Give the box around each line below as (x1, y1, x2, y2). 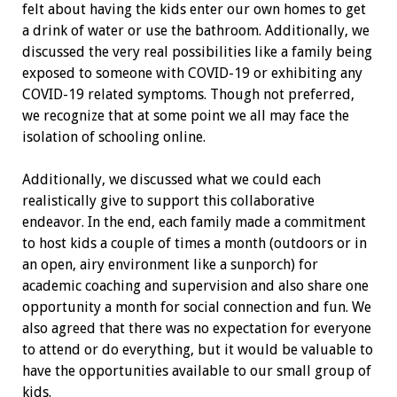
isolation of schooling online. (21, 128, 209, 145)
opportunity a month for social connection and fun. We (21, 298, 371, 315)
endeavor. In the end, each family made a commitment (21, 213, 366, 230)
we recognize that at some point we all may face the (21, 106, 349, 124)
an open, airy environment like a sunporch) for (21, 255, 318, 273)
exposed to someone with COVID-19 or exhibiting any (21, 64, 362, 82)
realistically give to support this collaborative (21, 191, 315, 209)
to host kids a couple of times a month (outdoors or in (21, 234, 367, 252)
